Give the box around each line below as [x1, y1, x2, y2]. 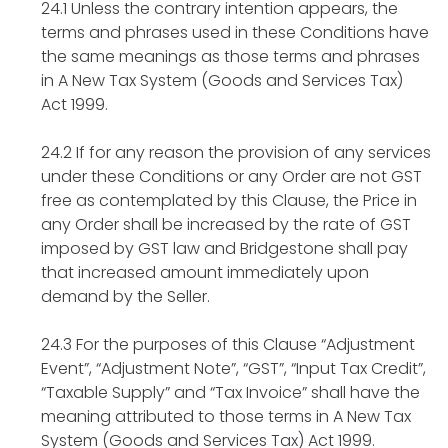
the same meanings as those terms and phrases [41, 44, 420, 68]
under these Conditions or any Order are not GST [41, 164, 422, 188]
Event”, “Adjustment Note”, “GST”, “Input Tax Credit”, [41, 356, 426, 380]
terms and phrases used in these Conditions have [41, 20, 429, 44]
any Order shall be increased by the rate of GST [41, 212, 411, 236]
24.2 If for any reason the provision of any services [41, 140, 431, 164]
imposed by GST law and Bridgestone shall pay [41, 236, 408, 260]
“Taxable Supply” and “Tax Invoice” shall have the [41, 380, 420, 404]
